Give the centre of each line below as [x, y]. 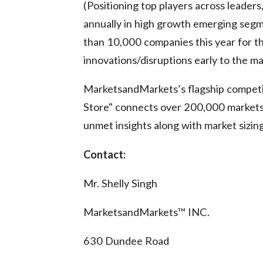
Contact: [104, 154]
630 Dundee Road [126, 240]
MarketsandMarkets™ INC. [146, 212]
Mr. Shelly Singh [120, 183]
